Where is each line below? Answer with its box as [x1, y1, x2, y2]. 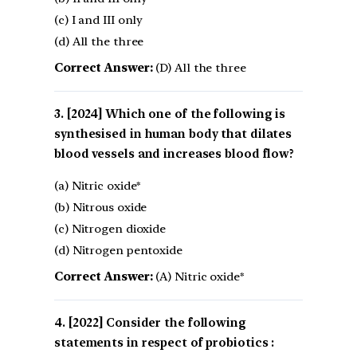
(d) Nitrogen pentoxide [54, 243, 182, 258]
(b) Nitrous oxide [54, 200, 147, 215]
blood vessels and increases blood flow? [54, 147, 295, 162]
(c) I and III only [54, 13, 143, 28]
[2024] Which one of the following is [66, 107, 286, 122]
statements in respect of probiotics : [54, 335, 275, 351]
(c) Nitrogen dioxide [54, 222, 166, 237]
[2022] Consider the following [68, 316, 246, 331]
